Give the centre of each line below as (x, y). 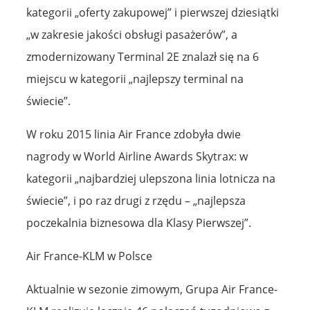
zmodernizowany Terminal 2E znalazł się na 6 (143, 56)
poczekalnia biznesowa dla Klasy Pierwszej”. (139, 222)
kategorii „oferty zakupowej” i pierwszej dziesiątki (153, 12)
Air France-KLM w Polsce (89, 256)
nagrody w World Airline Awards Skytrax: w (137, 156)
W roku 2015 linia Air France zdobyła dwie (134, 134)
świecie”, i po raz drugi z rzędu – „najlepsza (136, 200)
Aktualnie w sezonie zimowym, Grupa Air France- (152, 289)
